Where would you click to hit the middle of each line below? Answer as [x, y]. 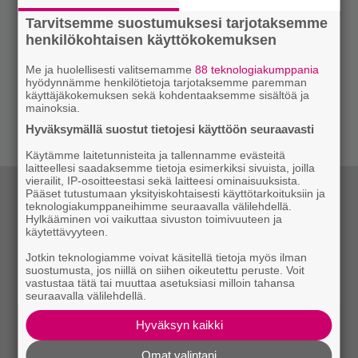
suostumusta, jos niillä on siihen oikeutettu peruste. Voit [165, 270]
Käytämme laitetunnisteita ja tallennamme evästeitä [156, 155]
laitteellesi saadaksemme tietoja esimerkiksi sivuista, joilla [171, 168]
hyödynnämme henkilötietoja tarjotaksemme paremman [167, 82]
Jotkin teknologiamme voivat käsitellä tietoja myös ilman [167, 257]
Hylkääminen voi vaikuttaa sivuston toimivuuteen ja [154, 219]
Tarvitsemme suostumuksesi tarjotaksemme [177, 23]
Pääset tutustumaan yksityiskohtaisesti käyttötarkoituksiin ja [176, 193]
